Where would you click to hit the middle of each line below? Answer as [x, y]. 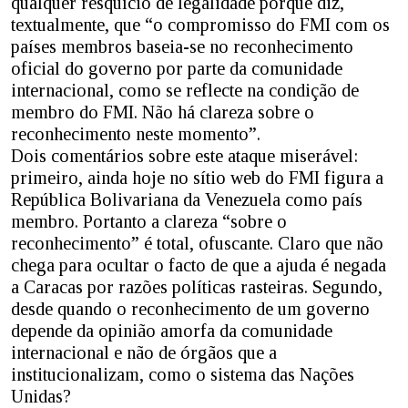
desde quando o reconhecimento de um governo [190, 309]
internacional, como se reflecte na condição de [185, 91]
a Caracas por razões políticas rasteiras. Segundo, [197, 287]
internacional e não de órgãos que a [144, 353]
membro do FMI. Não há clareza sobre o [163, 112]
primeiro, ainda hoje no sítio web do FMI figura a [197, 178]
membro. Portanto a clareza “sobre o [149, 222]
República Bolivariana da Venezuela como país [187, 200]
